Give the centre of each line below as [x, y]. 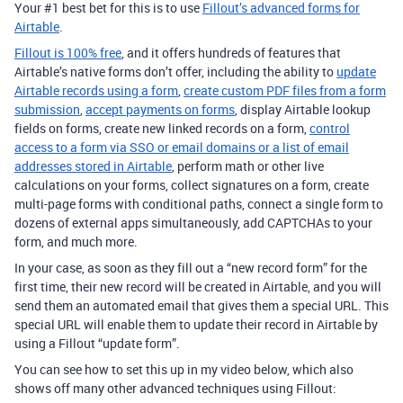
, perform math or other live [248, 166]
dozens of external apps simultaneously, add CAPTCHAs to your [193, 223]
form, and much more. [76, 242]
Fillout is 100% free [68, 53]
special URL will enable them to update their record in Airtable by [196, 325]
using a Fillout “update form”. [97, 344]
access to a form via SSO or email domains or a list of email [182, 148]
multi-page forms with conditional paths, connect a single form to [199, 204]
